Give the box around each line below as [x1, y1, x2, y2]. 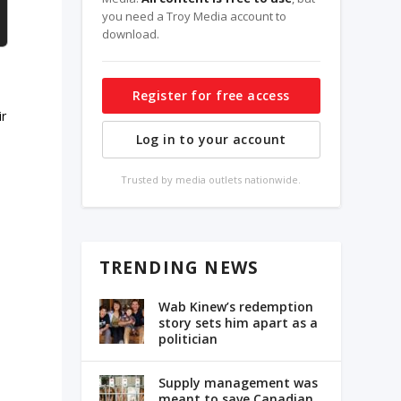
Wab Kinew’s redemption [158, 297, 313, 315]
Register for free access [132, 86, 290, 104]
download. [101, 25, 159, 42]
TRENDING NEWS [98, 255, 260, 279]
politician [158, 329, 218, 347]
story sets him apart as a [158, 313, 318, 331]
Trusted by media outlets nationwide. [121, 172, 302, 186]
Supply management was [158, 373, 318, 391]
